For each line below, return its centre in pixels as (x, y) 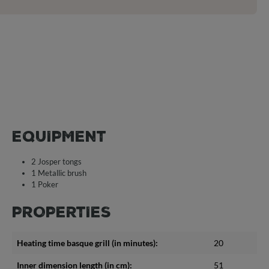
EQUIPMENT (59, 136)
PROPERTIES (62, 212)
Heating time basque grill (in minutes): (87, 243)
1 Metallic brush (59, 173)
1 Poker (45, 184)
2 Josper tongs (56, 161)
